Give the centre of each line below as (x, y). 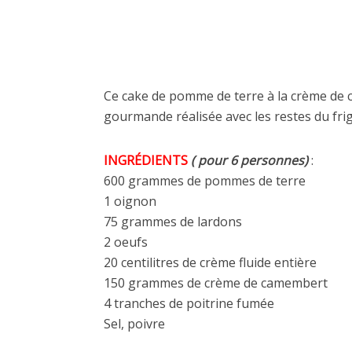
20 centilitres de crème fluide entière (210, 262)
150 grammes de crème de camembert (216, 283)
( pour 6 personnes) (249, 160)
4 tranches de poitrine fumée (189, 303)
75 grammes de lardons (173, 222)
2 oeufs (126, 242)
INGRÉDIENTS (146, 160)
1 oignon (130, 201)
